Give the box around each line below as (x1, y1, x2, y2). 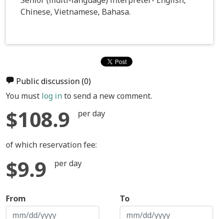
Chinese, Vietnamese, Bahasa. (21, 6, 131, 17)
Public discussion (16, 75, 82, 87)
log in (42, 90, 62, 101)
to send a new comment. (62, 90, 152, 101)
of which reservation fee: (6, 139, 97, 150)
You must (6, 90, 42, 101)
